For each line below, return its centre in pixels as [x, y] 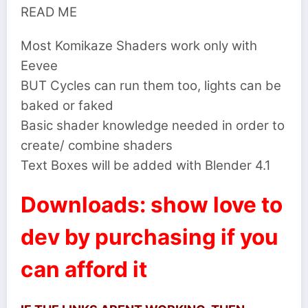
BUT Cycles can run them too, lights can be [151, 85]
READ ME [49, 12]
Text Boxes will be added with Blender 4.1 [147, 165]
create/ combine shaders [97, 145]
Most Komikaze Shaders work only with [139, 45]
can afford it [84, 269]
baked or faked [67, 105]
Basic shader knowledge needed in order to [153, 125]
